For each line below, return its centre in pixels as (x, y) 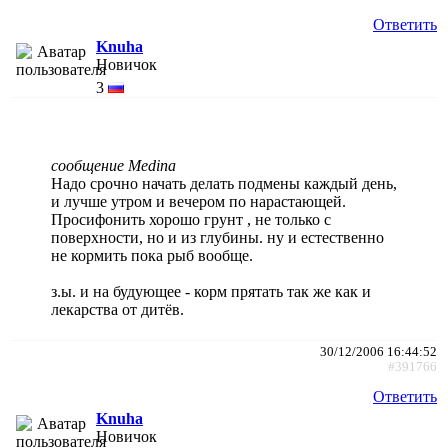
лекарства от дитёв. (117, 309)
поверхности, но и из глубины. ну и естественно (217, 237)
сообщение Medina (113, 165)
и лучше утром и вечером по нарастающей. (198, 201)
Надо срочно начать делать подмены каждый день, (224, 183)
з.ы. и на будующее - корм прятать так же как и (211, 291)
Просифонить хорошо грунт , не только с (191, 219)
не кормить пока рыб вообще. (152, 255)
